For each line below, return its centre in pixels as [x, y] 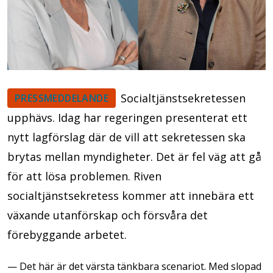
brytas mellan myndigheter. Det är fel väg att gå [134, 156]
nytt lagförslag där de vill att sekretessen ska [126, 137]
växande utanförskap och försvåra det [108, 215]
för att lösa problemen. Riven [84, 176]
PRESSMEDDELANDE [62, 98]
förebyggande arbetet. [67, 234]
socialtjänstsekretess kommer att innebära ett [131, 195]
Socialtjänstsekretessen [183, 98]
